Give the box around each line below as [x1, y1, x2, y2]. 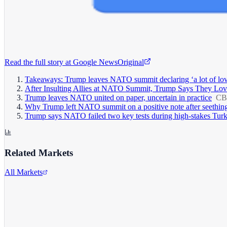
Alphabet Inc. [5, 192, 48, 201]
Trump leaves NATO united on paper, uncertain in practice [25, 93, 212, 102]
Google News [73, 57, 118, 66]
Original [118, 57, 144, 66]
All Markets [5, 168, 43, 177]
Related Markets [5, 147, 73, 158]
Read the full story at [5, 57, 71, 66]
